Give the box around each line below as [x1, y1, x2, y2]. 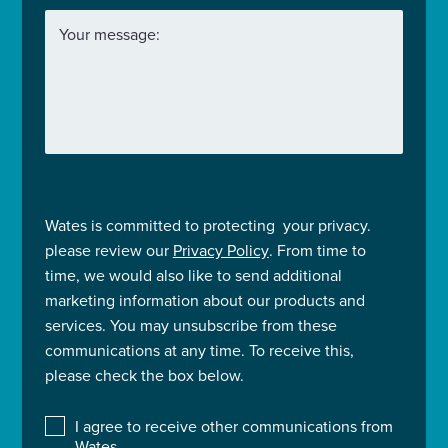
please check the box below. [44, 363, 244, 386]
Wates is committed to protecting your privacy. [44, 213, 371, 236]
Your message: [58, 22, 160, 45]
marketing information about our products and [44, 288, 365, 311]
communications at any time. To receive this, [44, 338, 354, 361]
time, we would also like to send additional [44, 263, 342, 286]
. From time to [268, 238, 366, 261]
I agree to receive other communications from [74, 414, 393, 437]
